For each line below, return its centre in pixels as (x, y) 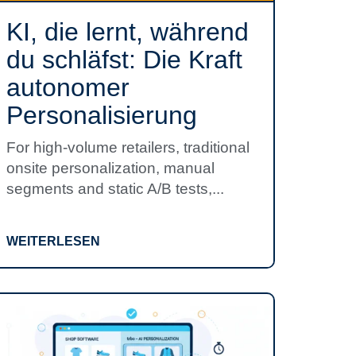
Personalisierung (102, 115)
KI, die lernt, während (128, 32)
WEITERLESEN (53, 241)
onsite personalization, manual (110, 168)
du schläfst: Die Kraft (124, 60)
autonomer (68, 87)
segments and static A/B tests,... (115, 189)
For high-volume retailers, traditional (128, 147)
